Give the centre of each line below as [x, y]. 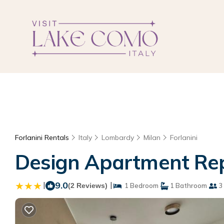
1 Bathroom [188, 185]
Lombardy [118, 137]
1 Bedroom [140, 185]
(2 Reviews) [88, 185]
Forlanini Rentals [43, 137]
